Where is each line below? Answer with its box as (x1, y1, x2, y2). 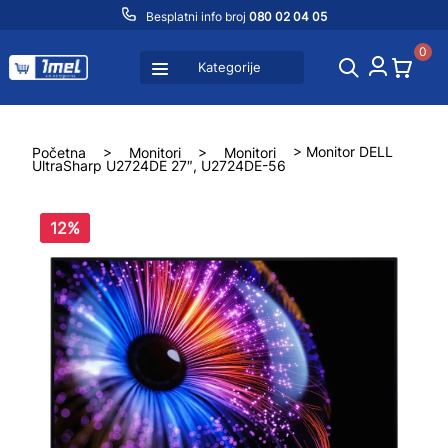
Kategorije (197, 59, 261, 75)
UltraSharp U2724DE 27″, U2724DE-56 (32, 157, 286, 174)
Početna (32, 143, 86, 160)
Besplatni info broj (142, 9, 249, 24)
